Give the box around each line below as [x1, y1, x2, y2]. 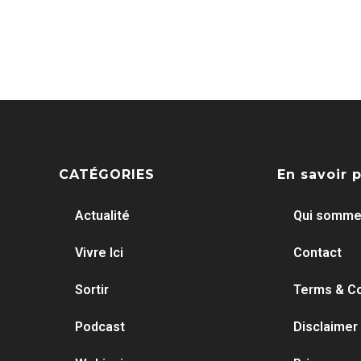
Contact [293, 244, 342, 260]
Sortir [74, 281, 109, 297]
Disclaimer [293, 318, 358, 334]
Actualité [74, 207, 130, 223]
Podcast [74, 318, 125, 334]
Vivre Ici [74, 244, 123, 260]
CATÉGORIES [58, 166, 155, 182]
